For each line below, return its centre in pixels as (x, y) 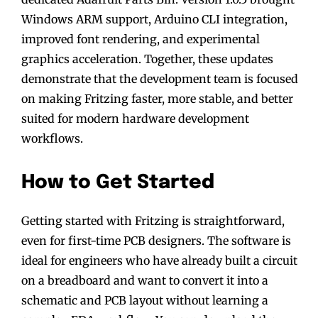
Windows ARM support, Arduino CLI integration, (154, 19)
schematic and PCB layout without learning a (145, 300)
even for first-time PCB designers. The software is (156, 240)
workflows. (52, 138)
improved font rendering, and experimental (141, 39)
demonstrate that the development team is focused (160, 78)
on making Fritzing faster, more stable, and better (157, 98)
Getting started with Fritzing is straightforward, (153, 220)
